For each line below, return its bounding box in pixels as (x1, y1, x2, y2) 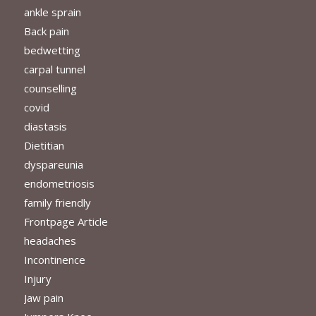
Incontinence (23, 253, 85, 267)
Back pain (23, 24, 69, 39)
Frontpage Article (23, 214, 108, 229)
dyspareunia (23, 157, 83, 172)
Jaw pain (23, 291, 63, 305)
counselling (23, 81, 77, 96)
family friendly (23, 195, 91, 210)
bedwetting (23, 43, 80, 58)
